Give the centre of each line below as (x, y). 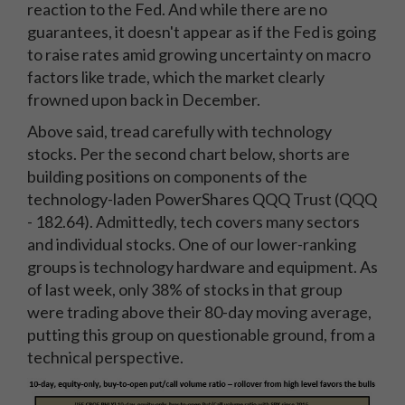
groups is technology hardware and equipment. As (202, 267)
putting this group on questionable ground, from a (201, 335)
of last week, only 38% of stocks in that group (185, 290)
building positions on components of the (167, 177)
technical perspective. (107, 358)
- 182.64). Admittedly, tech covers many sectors (193, 222)
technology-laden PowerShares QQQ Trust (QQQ (202, 199)
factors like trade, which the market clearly (176, 77)
